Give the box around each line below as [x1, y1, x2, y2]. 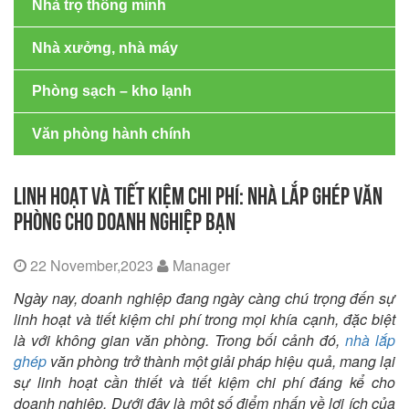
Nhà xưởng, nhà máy [32, 40, 178, 56]
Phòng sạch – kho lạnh [32, 83, 192, 99]
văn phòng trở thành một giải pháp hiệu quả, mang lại [47, 351, 395, 372]
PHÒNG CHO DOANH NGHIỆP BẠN [14, 214, 236, 230]
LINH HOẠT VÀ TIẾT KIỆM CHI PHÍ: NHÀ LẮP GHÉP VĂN [14, 188, 383, 204]
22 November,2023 [26, 255, 153, 276]
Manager [169, 255, 230, 276]
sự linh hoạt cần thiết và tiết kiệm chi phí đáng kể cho [14, 372, 395, 393]
